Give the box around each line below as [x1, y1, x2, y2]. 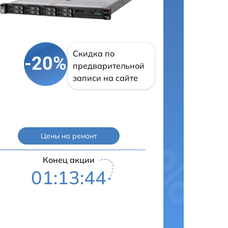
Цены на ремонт [41, 131, 97, 140]
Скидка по [72, 48, 115, 59]
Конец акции [43, 154, 95, 165]
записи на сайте [72, 72, 138, 83]
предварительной [72, 60, 145, 71]
